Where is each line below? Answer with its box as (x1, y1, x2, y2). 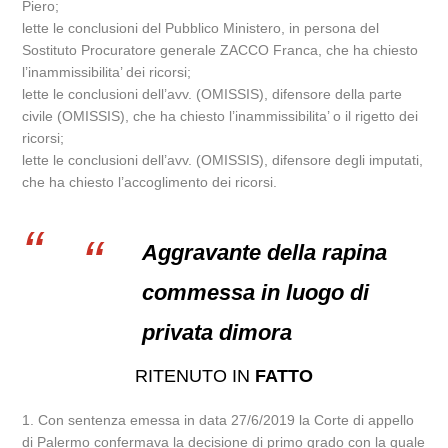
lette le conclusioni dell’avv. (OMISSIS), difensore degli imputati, (22, 152, 424, 168)
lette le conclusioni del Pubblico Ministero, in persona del (22, 20, 380, 36)
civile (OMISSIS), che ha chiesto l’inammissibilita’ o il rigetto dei (22, 108, 419, 124)
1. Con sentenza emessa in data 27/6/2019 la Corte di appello (22, 412, 415, 428)
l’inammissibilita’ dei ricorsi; (22, 64, 192, 80)
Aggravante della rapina (142, 240, 388, 265)
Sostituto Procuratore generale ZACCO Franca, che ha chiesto (22, 42, 419, 58)
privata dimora (142, 320, 293, 345)
